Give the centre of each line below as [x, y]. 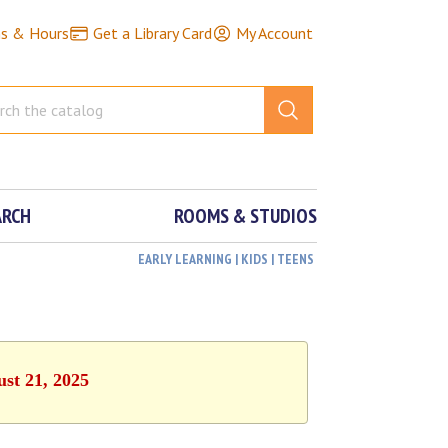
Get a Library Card [152, 33]
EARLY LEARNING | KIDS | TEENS [226, 259]
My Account [274, 33]
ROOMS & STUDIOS [246, 216]
